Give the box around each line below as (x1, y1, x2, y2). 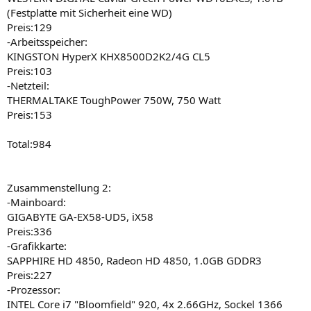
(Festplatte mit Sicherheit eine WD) (7, 5, 172, 19)
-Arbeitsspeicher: (7, 34, 87, 49)
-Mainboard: (7, 194, 66, 209)
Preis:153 (7, 107, 52, 121)
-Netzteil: (7, 78, 49, 92)
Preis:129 (7, 19, 52, 34)
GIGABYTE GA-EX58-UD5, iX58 (7, 209, 153, 224)
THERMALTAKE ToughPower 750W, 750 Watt (7, 92, 221, 107)
